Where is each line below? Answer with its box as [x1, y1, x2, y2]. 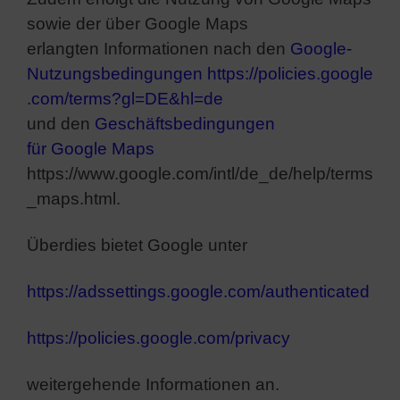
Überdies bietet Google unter [27, 235, 247, 254]
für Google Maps [27, 138, 154, 158]
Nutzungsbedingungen [27, 63, 203, 83]
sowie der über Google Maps [27, 13, 248, 33]
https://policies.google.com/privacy [27, 328, 290, 347]
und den [27, 113, 95, 133]
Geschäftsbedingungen [95, 113, 275, 133]
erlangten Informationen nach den [27, 38, 290, 58]
